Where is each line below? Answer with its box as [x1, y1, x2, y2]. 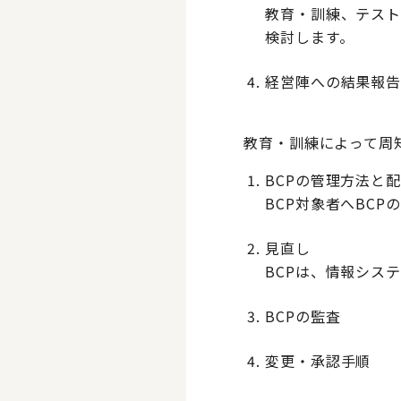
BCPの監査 [265, 305, 341, 328]
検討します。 [265, 26, 354, 48]
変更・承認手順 [265, 350, 371, 372]
